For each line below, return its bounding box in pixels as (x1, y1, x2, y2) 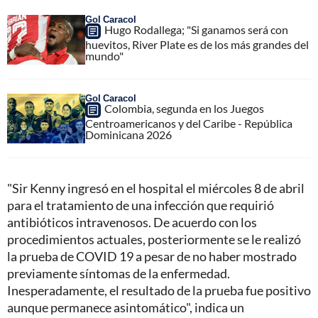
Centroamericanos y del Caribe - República (85, 116, 292, 130)
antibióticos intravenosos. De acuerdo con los (7, 214, 257, 230)
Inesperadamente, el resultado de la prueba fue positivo (7, 282, 311, 298)
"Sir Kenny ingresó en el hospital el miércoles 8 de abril (7, 180, 305, 196)
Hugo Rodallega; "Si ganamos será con (104, 22, 288, 36)
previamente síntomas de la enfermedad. (7, 265, 230, 281)
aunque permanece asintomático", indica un (7, 299, 244, 315)
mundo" (85, 48, 124, 62)
